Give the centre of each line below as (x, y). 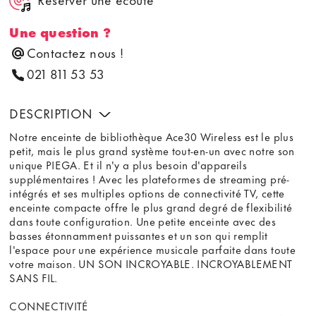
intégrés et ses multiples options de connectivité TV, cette (147, 193)
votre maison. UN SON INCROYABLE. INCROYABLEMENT (151, 263)
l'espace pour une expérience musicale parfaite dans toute (152, 249)
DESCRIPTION (53, 113)
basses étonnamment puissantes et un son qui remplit (139, 235)
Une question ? (60, 32)
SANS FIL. (34, 278)
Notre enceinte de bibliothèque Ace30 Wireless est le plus (151, 136)
